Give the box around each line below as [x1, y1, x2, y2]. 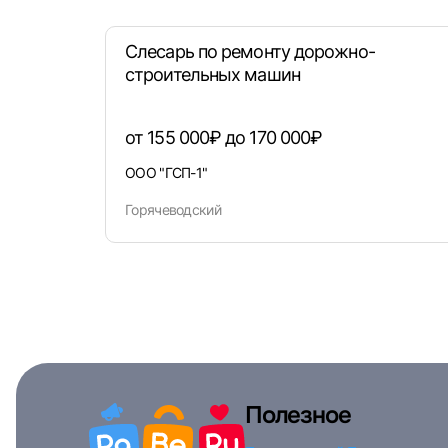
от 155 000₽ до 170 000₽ [125, 127, 323, 148]
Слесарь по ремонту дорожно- [125, 41, 375, 62]
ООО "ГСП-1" [125, 164, 208, 181]
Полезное [245, 400, 351, 430]
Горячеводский [125, 201, 221, 218]
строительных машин [125, 64, 300, 85]
